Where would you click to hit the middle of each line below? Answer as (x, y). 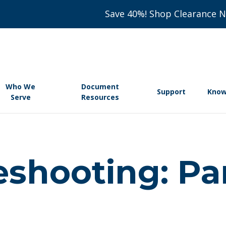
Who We (21, 86)
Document (100, 86)
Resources (100, 97)
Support (171, 92)
